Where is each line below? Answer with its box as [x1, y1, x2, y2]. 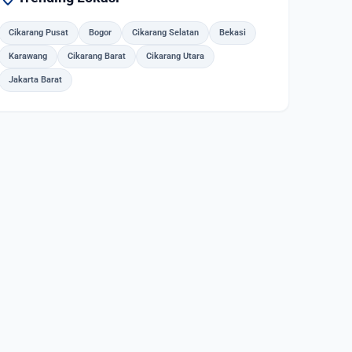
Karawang [9, 51, 48, 61]
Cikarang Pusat [9, 27, 69, 38]
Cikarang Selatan [132, 27, 200, 38]
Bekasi [219, 27, 247, 38]
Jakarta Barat [9, 75, 63, 85]
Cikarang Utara [146, 51, 205, 61]
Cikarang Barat [68, 51, 126, 61]
